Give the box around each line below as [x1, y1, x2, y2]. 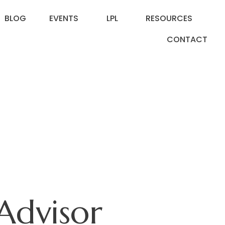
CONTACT [167, 34, 208, 46]
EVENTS [49, 13, 79, 25]
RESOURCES [146, 13, 193, 25]
